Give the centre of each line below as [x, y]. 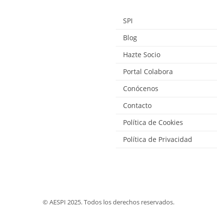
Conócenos [141, 89]
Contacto [137, 106]
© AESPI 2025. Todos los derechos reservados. [108, 202]
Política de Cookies [153, 123]
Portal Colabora [148, 72]
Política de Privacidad [158, 139]
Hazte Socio [142, 55]
